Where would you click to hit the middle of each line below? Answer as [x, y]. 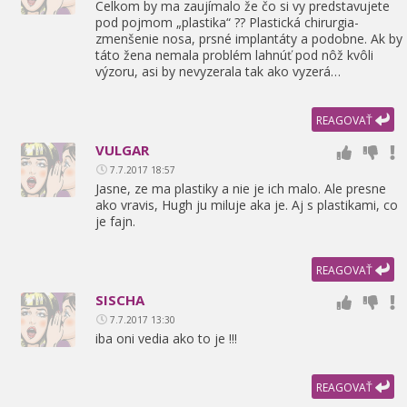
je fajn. [115, 221]
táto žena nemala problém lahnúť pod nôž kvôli [234, 55]
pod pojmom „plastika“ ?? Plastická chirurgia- [227, 22]
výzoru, [117, 71]
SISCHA [120, 300]
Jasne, [113, 189]
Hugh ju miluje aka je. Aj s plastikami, [269, 205]
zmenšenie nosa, [145, 39]
